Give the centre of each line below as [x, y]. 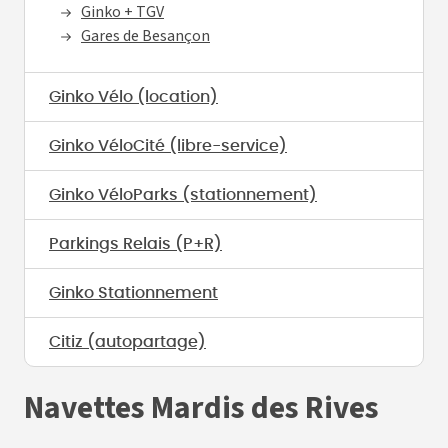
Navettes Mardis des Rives [201, 409]
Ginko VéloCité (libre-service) [168, 146]
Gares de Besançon [145, 36]
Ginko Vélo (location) [133, 97]
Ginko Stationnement [133, 293]
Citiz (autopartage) [127, 342]
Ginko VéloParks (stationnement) [183, 195]
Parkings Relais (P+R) [135, 244]
